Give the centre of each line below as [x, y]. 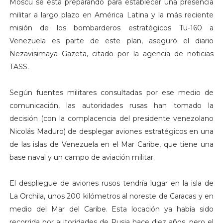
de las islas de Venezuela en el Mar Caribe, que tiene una [111, 145]
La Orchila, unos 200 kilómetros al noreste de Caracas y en [111, 196]
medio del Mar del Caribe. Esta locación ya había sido [111, 209]
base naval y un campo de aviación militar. [83, 158]
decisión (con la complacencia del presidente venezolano [111, 119]
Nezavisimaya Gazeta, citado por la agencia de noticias [111, 54]
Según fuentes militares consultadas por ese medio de [111, 93]
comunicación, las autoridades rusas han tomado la [111, 106]
